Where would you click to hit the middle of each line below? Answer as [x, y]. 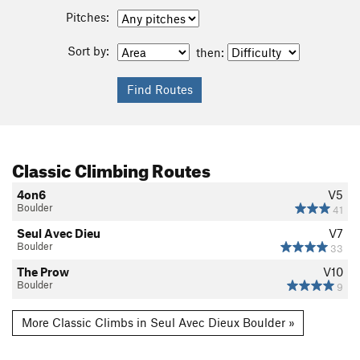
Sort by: [88, 51]
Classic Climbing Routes [111, 168]
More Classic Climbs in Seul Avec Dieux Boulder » [158, 323]
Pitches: [88, 17]
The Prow [43, 272]
